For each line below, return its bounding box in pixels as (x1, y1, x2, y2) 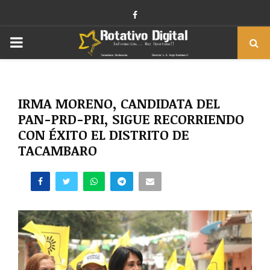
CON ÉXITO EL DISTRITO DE (18, 125, 189, 143)
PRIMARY (9, 34, 75, 50)
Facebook (137, 10, 174, 19)
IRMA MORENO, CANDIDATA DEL (18, 94, 220, 112)
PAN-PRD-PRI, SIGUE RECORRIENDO (18, 110, 244, 128)
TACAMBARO (18, 141, 97, 159)
